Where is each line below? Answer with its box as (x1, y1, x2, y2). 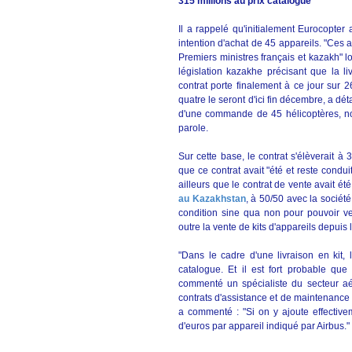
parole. (178, 123, 208, 134)
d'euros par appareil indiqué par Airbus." (178, 321, 350, 332)
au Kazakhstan (178, 193, 246, 204)
